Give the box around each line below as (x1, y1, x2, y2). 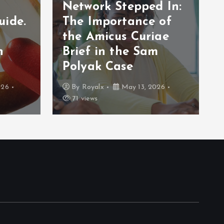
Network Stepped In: (62, 1, 182, 13)
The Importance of (62, 16, 171, 28)
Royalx (81, 83, 104, 91)
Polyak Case (62, 61, 133, 73)
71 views (70, 95, 98, 102)
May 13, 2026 (119, 83, 165, 91)
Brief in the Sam (62, 46, 158, 58)
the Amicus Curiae (62, 31, 169, 43)
